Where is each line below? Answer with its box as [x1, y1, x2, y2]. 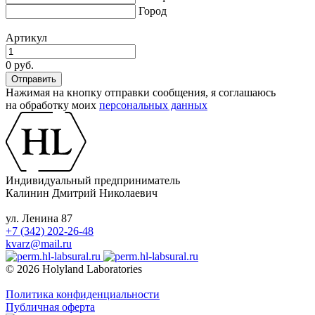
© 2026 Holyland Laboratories [6, 262, 142, 275]
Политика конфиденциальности [6, 288, 160, 300]
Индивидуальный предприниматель [6, 174, 180, 186]
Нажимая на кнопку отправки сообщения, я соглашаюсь [6, 86, 276, 98]
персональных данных [99, 98, 207, 111]
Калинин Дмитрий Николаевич [6, 186, 157, 199]
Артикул [6, 31, 47, 44]
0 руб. [6, 58, 34, 71]
